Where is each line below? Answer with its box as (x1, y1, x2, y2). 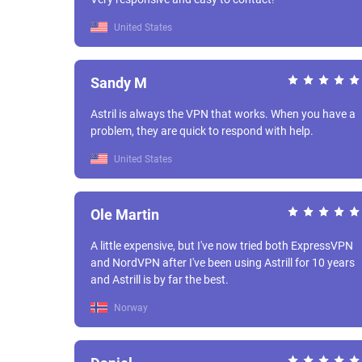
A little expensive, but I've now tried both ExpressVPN (90, 239, 353, 252)
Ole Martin (90, 206, 159, 223)
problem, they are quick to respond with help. (90, 124, 314, 137)
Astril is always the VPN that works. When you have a (90, 107, 271, 120)
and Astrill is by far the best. (90, 273, 229, 286)
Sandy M (90, 74, 147, 91)
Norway (112, 302, 148, 314)
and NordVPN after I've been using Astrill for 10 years (90, 256, 355, 269)
